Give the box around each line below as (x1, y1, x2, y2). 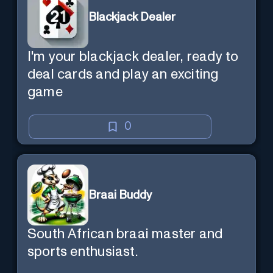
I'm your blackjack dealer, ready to (27, 49, 239, 64)
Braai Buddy (88, 189, 152, 201)
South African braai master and (27, 227, 223, 242)
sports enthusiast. (27, 245, 138, 260)
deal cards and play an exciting (27, 67, 219, 82)
